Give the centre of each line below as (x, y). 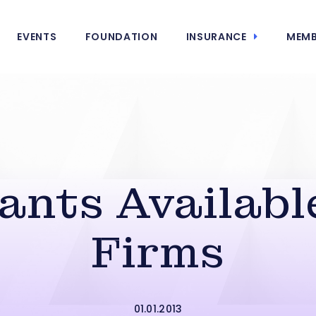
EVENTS (37, 37)
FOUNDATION (121, 37)
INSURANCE (216, 37)
